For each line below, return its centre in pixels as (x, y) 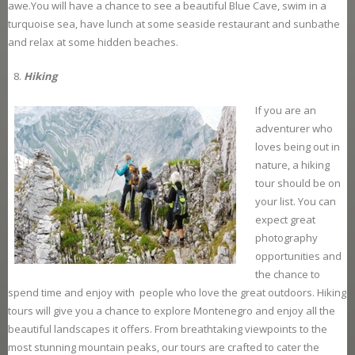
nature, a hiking (292, 165)
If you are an (286, 111)
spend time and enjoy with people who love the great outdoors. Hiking (177, 293)
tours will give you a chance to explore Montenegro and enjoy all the (172, 311)
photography (286, 238)
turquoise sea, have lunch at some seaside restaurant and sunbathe (174, 24)
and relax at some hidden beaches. (93, 42)
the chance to (288, 275)
